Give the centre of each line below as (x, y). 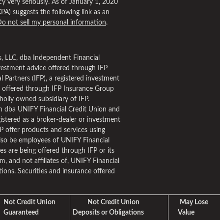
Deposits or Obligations (108, 213)
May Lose (195, 202)
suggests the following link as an (60, 12)
